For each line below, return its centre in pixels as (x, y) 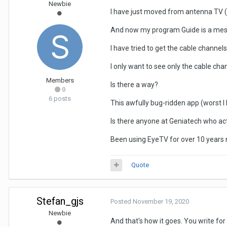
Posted (122, 201)
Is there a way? (135, 85)
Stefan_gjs (60, 201)
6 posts (60, 99)
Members (60, 80)
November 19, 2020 (161, 201)
